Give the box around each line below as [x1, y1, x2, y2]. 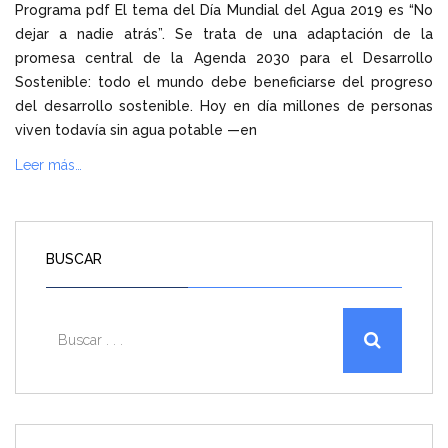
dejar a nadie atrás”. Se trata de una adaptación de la [15, 25, 433, 42]
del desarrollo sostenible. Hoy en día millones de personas [15, 97, 433, 114]
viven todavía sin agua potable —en [15, 121, 261, 138]
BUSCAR [46, 250, 102, 267]
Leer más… [15, 157, 82, 174]
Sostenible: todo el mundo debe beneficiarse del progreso [15, 73, 433, 90]
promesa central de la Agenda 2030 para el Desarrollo [15, 49, 433, 66]
